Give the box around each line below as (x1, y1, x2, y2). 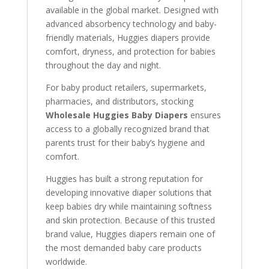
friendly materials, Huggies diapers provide (45, 31, 210, 43)
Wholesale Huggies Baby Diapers (45, 109, 188, 121)
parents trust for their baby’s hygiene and (45, 136, 205, 148)
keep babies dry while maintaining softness (45, 200, 212, 212)
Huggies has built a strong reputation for (45, 172, 203, 184)
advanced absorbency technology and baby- (45, 17, 217, 29)
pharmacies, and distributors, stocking (45, 95, 193, 107)
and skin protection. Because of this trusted (45, 214, 215, 226)
